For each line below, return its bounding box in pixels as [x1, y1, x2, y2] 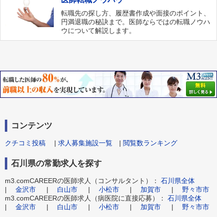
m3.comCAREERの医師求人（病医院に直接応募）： [5, 194, 168, 202]
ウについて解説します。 [61, 27, 136, 35]
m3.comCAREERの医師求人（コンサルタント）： [5, 176, 161, 185]
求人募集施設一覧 [58, 139, 112, 147]
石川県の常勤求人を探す [11, 158, 102, 168]
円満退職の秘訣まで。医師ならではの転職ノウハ [61, 18, 211, 26]
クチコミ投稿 [5, 139, 46, 147]
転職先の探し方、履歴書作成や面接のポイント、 [61, 9, 211, 17]
